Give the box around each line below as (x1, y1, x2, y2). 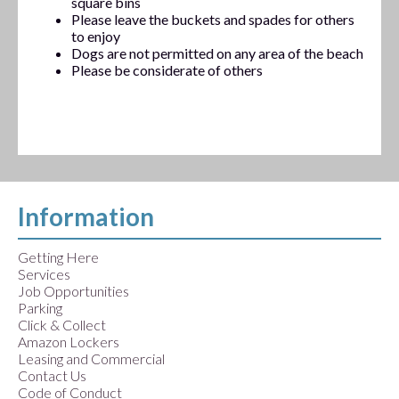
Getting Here (18, 248, 99, 266)
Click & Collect (18, 316, 106, 334)
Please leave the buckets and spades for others (71, 11, 354, 28)
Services (18, 265, 70, 283)
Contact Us (18, 367, 86, 385)
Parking (18, 299, 62, 317)
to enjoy (71, 28, 120, 45)
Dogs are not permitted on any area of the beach (71, 45, 363, 62)
